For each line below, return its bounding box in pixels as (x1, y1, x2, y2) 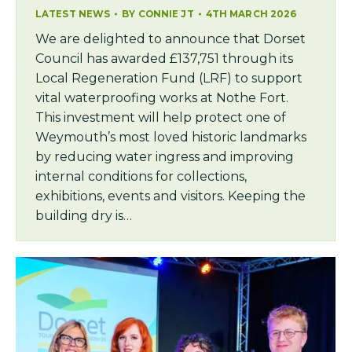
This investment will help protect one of (35, 110, 286, 125)
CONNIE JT (137, 9, 194, 20)
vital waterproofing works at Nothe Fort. (35, 90, 288, 105)
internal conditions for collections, (35, 169, 247, 184)
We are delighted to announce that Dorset (35, 31, 306, 46)
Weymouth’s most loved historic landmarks (35, 130, 306, 145)
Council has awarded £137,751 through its (35, 51, 293, 66)
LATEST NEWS (35, 9, 111, 20)
